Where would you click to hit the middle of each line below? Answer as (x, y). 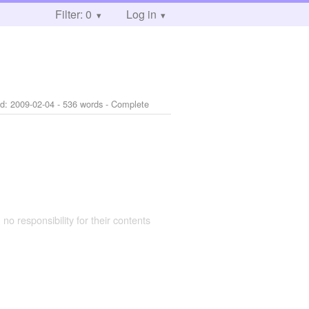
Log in (141, 14)
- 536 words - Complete (102, 103)
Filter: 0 (73, 14)
